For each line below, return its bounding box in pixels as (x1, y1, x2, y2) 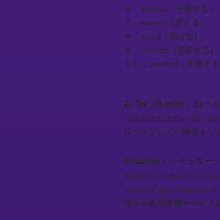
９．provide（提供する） (124, 45, 219, 55)
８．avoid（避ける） (124, 31, 202, 41)
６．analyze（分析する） (124, 4, 218, 14)
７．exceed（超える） (124, 18, 208, 27)
